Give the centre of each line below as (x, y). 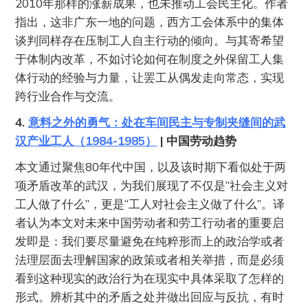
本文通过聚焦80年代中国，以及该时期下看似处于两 (151, 166)
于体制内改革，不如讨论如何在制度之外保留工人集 (150, 58)
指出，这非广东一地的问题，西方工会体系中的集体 (150, 21)
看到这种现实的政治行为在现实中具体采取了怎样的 (150, 278)
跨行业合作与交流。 (68, 96)
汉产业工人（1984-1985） (86, 140)
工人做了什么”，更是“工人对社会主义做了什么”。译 (150, 203)
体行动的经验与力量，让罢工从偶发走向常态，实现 (150, 77)
